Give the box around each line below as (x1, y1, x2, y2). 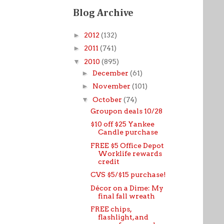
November (92, 82, 132, 90)
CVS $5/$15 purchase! (90, 170, 166, 178)
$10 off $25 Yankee (90, 120, 154, 128)
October (92, 95, 123, 103)
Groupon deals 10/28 (90, 106, 162, 115)
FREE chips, (90, 205, 131, 213)
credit (97, 157, 119, 165)
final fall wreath (97, 191, 155, 200)
